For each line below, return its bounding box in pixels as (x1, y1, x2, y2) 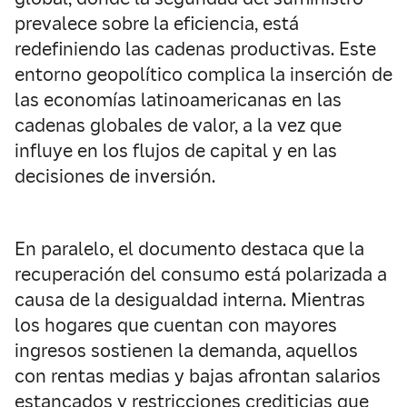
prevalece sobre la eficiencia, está (15, 12, 299, 35)
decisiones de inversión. (15, 164, 215, 188)
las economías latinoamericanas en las (15, 88, 342, 112)
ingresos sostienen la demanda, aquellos (15, 339, 358, 362)
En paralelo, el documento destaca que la (15, 237, 364, 261)
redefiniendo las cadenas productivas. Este (15, 37, 376, 61)
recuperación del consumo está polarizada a (15, 263, 387, 286)
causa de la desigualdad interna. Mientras (15, 288, 365, 312)
